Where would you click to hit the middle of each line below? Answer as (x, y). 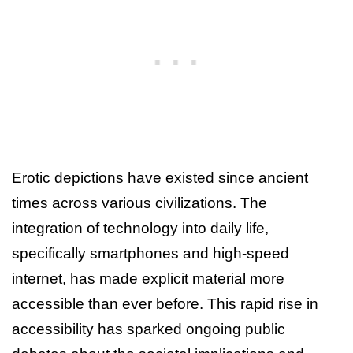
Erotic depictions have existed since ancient (160, 177)
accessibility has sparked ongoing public (149, 329)
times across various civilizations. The (139, 203)
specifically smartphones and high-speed (150, 253)
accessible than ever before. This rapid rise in (165, 303)
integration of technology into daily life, (140, 228)
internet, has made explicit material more (148, 278)
